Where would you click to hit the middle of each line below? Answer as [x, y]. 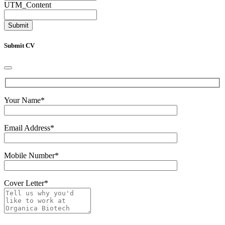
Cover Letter [24, 183]
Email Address [27, 128]
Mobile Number [29, 155]
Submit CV [19, 45]
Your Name [22, 100]
